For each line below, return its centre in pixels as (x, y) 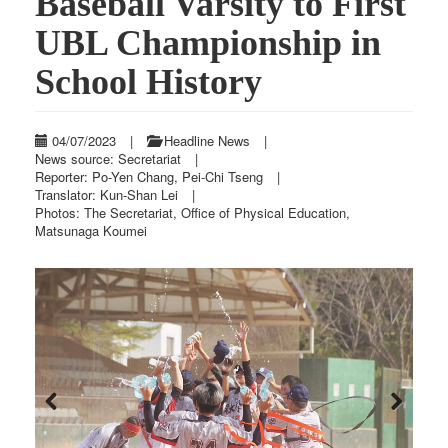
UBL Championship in (208, 43)
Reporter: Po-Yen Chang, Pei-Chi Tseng (149, 177)
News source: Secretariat (108, 159)
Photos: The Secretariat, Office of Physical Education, (192, 213)
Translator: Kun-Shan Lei (106, 195)
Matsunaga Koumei (91, 231)
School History (148, 82)
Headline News (205, 141)
